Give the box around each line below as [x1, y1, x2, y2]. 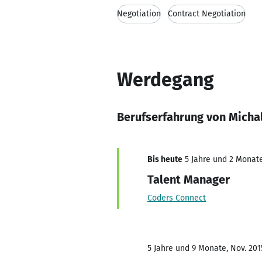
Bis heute [147, 154, 182, 164]
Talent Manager [147, 173, 230, 187]
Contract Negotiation [168, 9, 246, 19]
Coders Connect [147, 193, 206, 203]
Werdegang [117, 68, 214, 91]
